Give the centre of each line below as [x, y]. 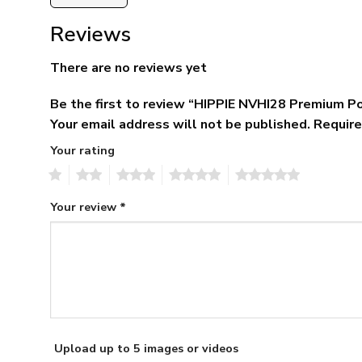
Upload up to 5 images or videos [146, 349]
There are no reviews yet [128, 67]
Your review [85, 207]
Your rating [82, 151]
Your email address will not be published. [180, 125]
